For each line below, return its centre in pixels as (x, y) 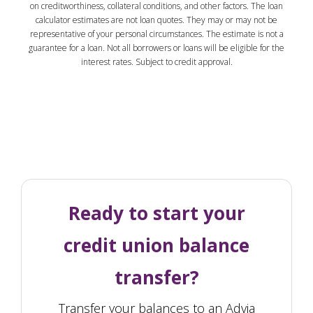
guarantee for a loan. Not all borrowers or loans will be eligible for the (156, 48)
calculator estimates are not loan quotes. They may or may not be (156, 20)
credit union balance (156, 245)
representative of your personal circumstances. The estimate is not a (156, 34)
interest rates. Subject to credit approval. (156, 61)
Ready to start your (156, 213)
